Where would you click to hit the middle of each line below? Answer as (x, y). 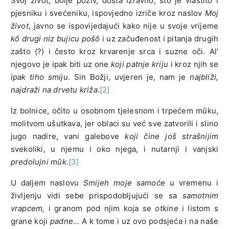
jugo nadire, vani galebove (68, 136)
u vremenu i (192, 183)
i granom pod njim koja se (102, 209)
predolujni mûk (38, 162)
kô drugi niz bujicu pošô (56, 39)
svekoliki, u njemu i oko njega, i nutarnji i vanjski (114, 149)
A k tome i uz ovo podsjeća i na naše (149, 221)
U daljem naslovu (47, 183)
